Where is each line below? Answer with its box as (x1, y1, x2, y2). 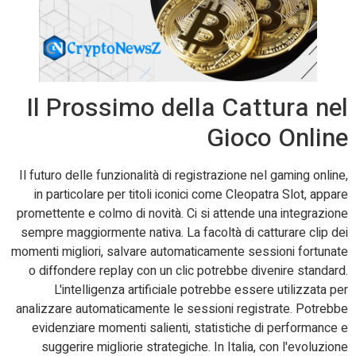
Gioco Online (207, 118, 348, 157)
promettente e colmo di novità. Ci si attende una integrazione (17, 203, 348, 223)
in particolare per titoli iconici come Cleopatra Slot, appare (34, 184, 348, 204)
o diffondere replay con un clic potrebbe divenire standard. (29, 261, 348, 281)
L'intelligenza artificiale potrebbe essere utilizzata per (54, 280, 348, 300)
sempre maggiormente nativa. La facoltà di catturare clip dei (21, 222, 348, 242)
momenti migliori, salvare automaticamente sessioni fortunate (11, 242, 348, 261)
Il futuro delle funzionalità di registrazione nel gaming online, (19, 165, 348, 185)
